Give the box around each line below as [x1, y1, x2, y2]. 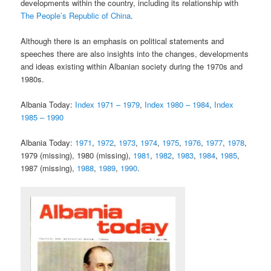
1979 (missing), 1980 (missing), [21, 149, 134, 161]
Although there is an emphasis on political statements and [21, 34, 224, 47]
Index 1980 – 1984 [145, 98, 210, 110]
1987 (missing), [21, 162, 77, 174]
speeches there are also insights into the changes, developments [21, 47, 249, 59]
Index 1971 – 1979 [75, 98, 140, 110]
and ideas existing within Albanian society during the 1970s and [21, 60, 243, 72]
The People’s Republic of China [21, 9, 131, 21]
